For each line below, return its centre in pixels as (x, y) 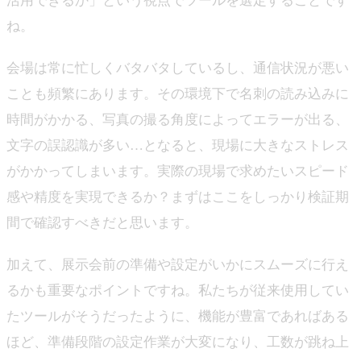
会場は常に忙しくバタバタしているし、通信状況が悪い (178, 68)
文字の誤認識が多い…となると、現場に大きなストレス (178, 145)
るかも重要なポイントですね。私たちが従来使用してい (178, 290)
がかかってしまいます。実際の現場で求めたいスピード (178, 171)
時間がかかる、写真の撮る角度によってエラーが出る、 (178, 120)
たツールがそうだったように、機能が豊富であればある (178, 316)
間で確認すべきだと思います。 (102, 223)
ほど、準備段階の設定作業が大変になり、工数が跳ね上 (178, 342)
